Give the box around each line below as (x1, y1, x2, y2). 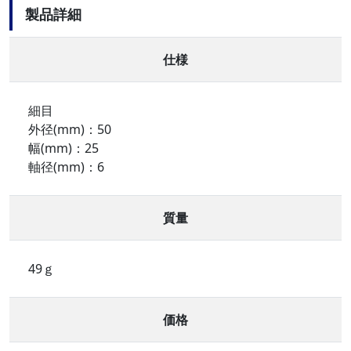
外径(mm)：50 (28, 121, 111, 139)
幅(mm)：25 (28, 139, 99, 157)
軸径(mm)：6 (28, 158, 104, 176)
